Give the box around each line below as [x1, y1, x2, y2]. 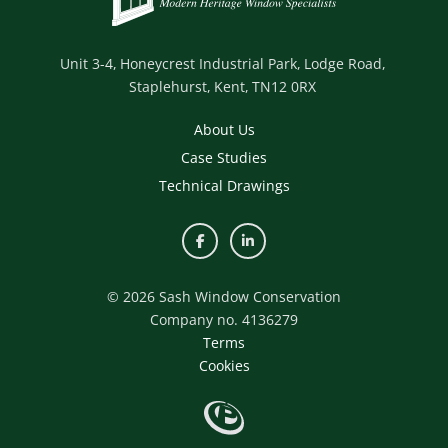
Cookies [198, 356, 250, 375]
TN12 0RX [252, 77, 316, 96]
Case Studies [181, 148, 267, 167]
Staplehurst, [129, 77, 211, 96]
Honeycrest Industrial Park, [119, 54, 301, 73]
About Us [193, 120, 255, 139]
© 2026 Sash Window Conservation [107, 287, 341, 306]
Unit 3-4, [59, 54, 117, 73]
